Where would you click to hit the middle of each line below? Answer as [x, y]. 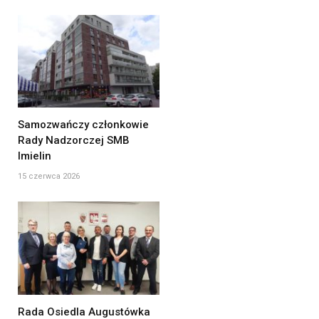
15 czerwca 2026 [49, 177]
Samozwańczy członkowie [83, 125]
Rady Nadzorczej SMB [74, 141]
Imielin [35, 156]
